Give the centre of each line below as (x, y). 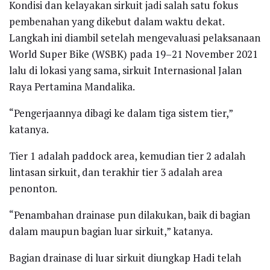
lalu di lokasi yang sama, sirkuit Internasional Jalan (125, 71)
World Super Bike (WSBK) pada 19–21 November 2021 (133, 54)
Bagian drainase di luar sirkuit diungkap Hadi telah (125, 258)
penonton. (33, 189)
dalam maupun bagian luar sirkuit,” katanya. (111, 231)
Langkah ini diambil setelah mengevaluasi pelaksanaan (135, 38)
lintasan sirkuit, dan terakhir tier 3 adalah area (116, 172)
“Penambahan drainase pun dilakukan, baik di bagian (130, 215)
